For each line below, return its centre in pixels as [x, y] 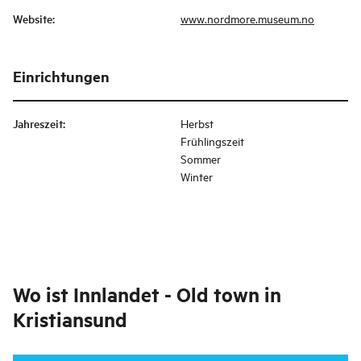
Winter [197, 176]
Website [33, 19]
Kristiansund [70, 320]
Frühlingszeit [212, 141]
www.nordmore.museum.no [247, 19]
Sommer [201, 159]
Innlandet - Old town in [177, 295]
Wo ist [41, 295]
